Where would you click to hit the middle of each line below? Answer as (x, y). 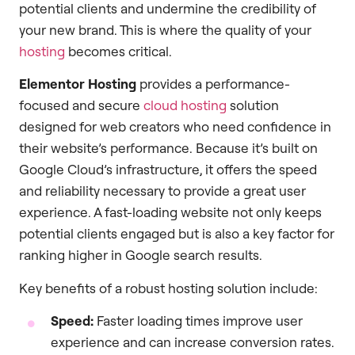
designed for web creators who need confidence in (175, 127)
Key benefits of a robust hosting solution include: (168, 288)
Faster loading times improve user (198, 320)
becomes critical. (118, 51)
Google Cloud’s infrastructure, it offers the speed (168, 170)
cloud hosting (185, 105)
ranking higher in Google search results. (141, 255)
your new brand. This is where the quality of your (165, 29)
